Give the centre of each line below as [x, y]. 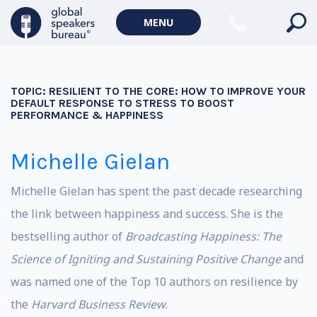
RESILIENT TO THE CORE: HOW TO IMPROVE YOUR [177, 91]
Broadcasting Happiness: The [203, 236]
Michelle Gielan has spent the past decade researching [156, 191]
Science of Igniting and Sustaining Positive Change [146, 259]
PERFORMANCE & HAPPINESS [87, 115]
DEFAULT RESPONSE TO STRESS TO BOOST [122, 103]
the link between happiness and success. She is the [147, 214]
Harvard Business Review [98, 304]
